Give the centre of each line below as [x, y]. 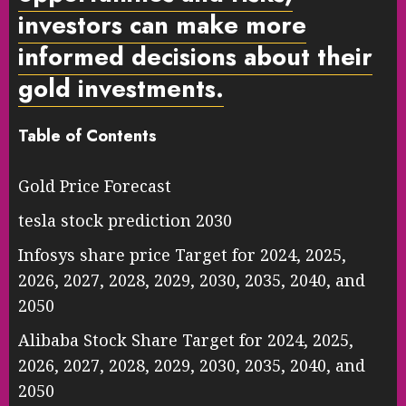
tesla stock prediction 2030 [125, 220]
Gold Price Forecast [95, 185]
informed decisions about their [195, 56]
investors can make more [162, 24]
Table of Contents [87, 135]
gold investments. [121, 88]
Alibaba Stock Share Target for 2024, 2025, [186, 339]
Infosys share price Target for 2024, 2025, [182, 254]
